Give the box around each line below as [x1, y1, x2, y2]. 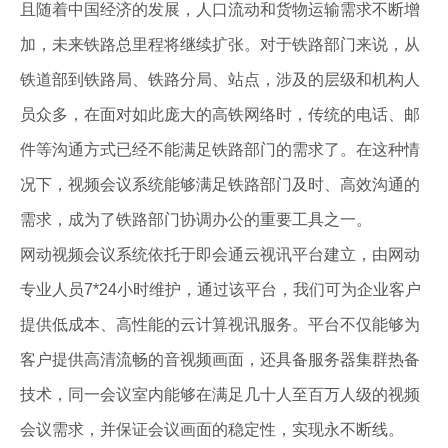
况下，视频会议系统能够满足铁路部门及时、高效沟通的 [20, 176, 420, 193]
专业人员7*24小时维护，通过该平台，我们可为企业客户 [20, 281, 421, 298]
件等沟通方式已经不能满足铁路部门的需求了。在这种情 [20, 141, 420, 158]
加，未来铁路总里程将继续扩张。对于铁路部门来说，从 [20, 36, 420, 53]
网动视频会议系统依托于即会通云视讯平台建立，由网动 [20, 246, 420, 263]
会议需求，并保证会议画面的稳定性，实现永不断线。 [20, 421, 404, 438]
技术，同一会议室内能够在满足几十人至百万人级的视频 [20, 386, 420, 403]
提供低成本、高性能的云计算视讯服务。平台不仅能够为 [20, 316, 420, 333]
